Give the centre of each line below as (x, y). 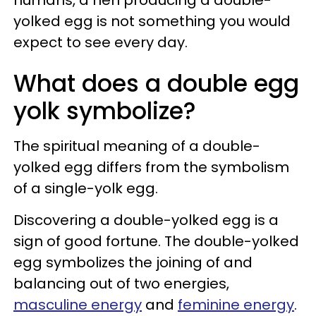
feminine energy (236, 304)
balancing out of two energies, (121, 283)
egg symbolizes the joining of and (133, 262)
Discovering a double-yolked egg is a (146, 220)
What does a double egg (156, 83)
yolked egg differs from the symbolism (151, 167)
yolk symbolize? (105, 111)
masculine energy (78, 304)
